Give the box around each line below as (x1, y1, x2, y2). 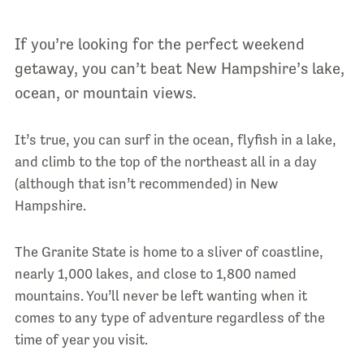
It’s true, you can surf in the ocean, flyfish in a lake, (14, 131, 336, 148)
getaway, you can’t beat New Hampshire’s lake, (14, 58, 344, 77)
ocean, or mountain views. (14, 83, 197, 102)
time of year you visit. (14, 331, 148, 348)
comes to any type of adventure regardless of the (14, 309, 325, 326)
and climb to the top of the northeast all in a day (14, 153, 317, 170)
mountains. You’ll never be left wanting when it (14, 287, 307, 304)
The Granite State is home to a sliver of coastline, (14, 243, 323, 260)
